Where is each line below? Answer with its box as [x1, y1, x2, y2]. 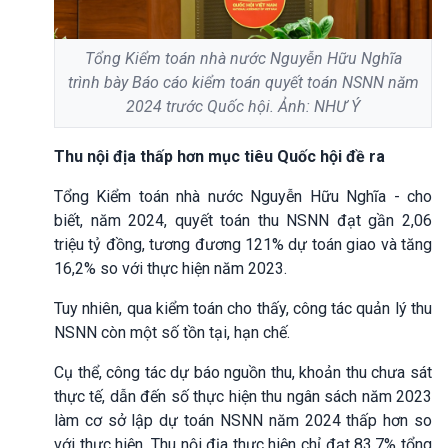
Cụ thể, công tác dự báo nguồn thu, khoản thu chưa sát [54, 362, 432, 382]
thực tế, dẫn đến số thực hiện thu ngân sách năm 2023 [54, 386, 432, 406]
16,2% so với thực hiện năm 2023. [54, 258, 287, 278]
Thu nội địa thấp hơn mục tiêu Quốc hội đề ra [54, 146, 385, 166]
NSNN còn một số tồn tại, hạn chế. [54, 322, 290, 342]
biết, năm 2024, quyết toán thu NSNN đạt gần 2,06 [54, 210, 432, 230]
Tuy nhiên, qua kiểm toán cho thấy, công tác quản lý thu [54, 298, 432, 318]
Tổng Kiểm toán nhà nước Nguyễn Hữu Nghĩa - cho [54, 186, 432, 206]
